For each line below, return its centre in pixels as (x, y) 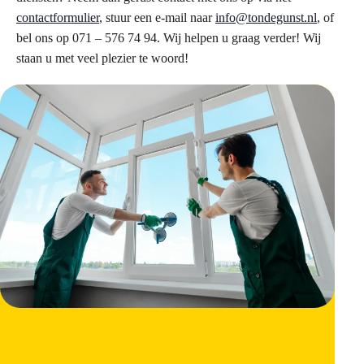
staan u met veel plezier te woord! (102, 58)
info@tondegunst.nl (266, 17)
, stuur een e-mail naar (157, 17)
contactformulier (58, 17)
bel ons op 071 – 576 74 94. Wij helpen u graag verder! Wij (169, 38)
